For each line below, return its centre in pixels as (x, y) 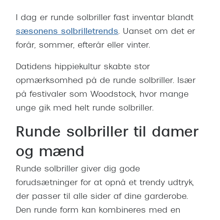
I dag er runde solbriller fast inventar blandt (105, 18)
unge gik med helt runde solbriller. (85, 109)
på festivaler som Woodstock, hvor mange (102, 95)
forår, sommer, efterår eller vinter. (83, 46)
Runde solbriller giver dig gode (78, 170)
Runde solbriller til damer (107, 133)
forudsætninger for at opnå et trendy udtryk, (105, 183)
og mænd (50, 153)
